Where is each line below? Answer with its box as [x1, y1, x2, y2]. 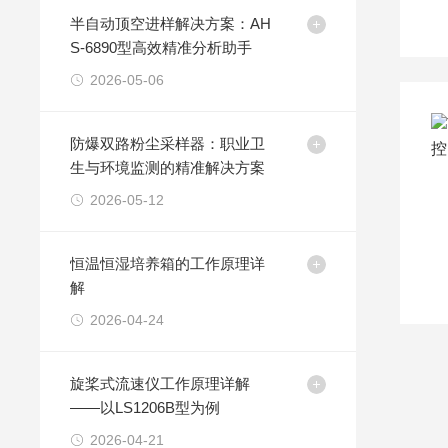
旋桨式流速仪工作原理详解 [70, 375, 251, 392]
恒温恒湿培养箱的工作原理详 [70, 255, 266, 272]
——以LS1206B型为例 [70, 399, 221, 416]
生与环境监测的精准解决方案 [70, 159, 266, 176]
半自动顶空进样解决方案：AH [70, 15, 272, 32]
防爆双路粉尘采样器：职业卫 [70, 135, 266, 152]
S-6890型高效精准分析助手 [70, 39, 253, 56]
